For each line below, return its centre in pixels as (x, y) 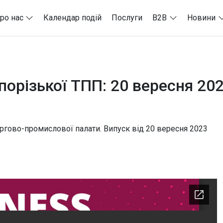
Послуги (127, 17)
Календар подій (73, 17)
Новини (202, 17)
